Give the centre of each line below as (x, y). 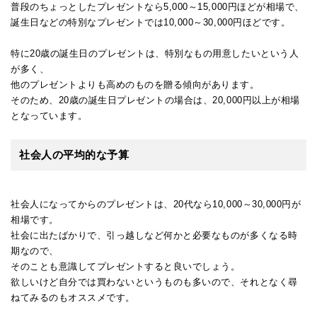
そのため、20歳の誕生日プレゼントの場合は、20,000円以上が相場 (155, 100)
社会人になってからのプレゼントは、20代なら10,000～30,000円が (156, 204)
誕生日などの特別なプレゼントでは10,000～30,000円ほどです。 (151, 22)
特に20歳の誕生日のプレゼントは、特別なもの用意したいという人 (155, 53)
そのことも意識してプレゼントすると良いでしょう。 (126, 266)
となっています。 (49, 115)
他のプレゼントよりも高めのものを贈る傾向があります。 (135, 84)
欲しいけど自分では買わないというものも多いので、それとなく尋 (154, 282)
